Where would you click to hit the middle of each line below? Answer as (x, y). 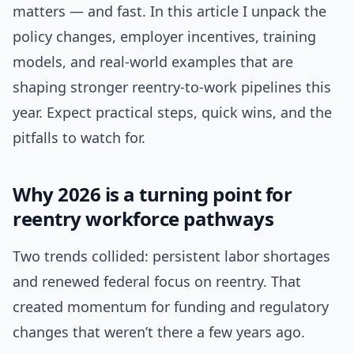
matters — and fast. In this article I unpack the (169, 11)
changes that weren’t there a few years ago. (159, 332)
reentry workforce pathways (143, 219)
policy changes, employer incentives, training (164, 37)
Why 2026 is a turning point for (153, 194)
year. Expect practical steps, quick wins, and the (172, 113)
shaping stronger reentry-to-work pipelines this (172, 87)
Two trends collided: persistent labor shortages (171, 256)
